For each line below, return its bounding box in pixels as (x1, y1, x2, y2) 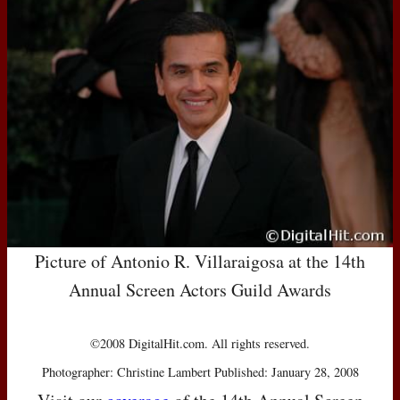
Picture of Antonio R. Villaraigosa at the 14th (35, 248, 365, 273)
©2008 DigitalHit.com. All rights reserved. (90, 334, 310, 352)
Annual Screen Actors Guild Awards (69, 277, 331, 302)
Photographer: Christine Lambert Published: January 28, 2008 (41, 362, 359, 380)
